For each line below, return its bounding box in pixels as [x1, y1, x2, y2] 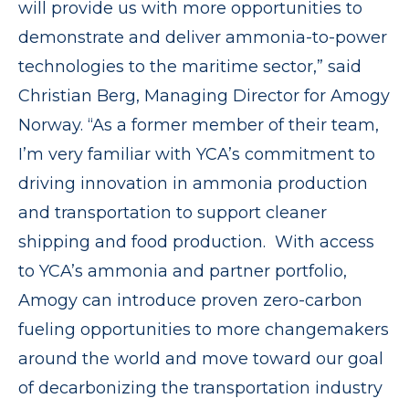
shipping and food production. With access [18, 232, 374, 252]
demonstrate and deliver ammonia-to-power [18, 27, 387, 47]
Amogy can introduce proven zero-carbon [18, 290, 362, 310]
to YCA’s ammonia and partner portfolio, [18, 261, 347, 281]
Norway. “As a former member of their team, [18, 115, 379, 135]
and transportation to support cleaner [18, 203, 327, 223]
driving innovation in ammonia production [18, 173, 368, 194]
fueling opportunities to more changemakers [18, 320, 389, 340]
